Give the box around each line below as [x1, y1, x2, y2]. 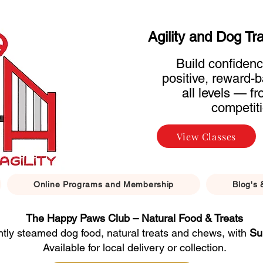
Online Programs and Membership [33, 180, 174, 189]
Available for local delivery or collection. [42, 241, 227, 254]
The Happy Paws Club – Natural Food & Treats [26, 212, 243, 224]
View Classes [176, 130, 237, 143]
